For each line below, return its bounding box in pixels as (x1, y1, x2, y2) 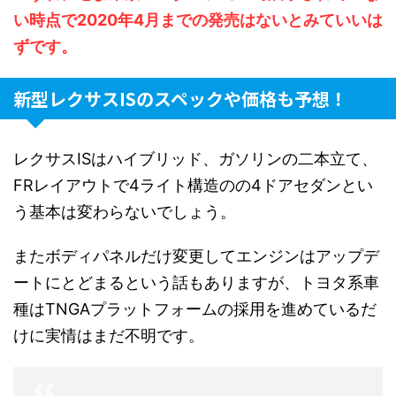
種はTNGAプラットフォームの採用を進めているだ (13, 300, 377, 319)
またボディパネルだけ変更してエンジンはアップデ (13, 247, 379, 266)
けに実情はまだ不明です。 (13, 326, 204, 346)
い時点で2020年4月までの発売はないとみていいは (13, 11, 383, 30)
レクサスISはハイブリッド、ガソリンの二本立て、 (13, 149, 377, 169)
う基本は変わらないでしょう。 (13, 202, 236, 222)
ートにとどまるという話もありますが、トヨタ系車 (13, 273, 379, 293)
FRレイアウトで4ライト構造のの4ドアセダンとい (13, 176, 373, 195)
